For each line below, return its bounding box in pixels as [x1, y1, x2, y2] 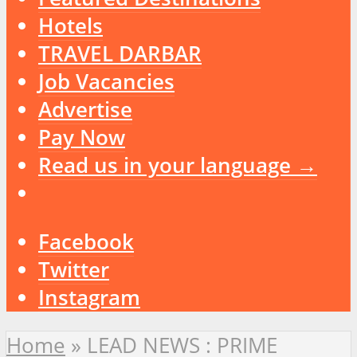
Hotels [38, 12, 103, 41]
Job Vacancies [38, 68, 175, 96]
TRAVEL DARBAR [38, 40, 202, 69]
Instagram [38, 283, 140, 312]
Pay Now [38, 124, 125, 152]
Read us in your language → [38, 151, 317, 180]
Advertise [38, 96, 132, 124]
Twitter [38, 255, 109, 284]
